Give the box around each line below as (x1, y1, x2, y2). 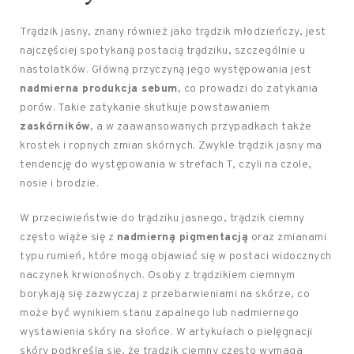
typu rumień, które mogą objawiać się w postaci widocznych (20, 250, 332, 264)
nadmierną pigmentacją (116, 231, 248, 245)
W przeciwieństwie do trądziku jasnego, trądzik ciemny (20, 212, 305, 226)
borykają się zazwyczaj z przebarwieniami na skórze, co (20, 288, 310, 302)
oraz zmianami (248, 231, 326, 245)
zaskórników (20, 120, 90, 134)
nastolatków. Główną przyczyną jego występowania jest (20, 63, 311, 77)
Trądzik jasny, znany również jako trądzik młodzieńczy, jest (20, 25, 326, 40)
